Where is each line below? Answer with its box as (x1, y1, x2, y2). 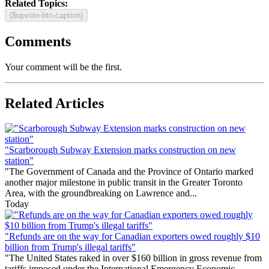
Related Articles (5, 95, 104, 111)
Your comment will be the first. (5, 61, 122, 72)
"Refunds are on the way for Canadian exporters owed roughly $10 (5, 231, 260, 242)
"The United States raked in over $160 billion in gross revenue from (5, 253, 262, 264)
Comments (5, 33, 71, 49)
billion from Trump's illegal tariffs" (5, 242, 136, 253)
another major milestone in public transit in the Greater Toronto (5, 177, 243, 188)
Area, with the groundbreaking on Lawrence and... (5, 188, 197, 199)
